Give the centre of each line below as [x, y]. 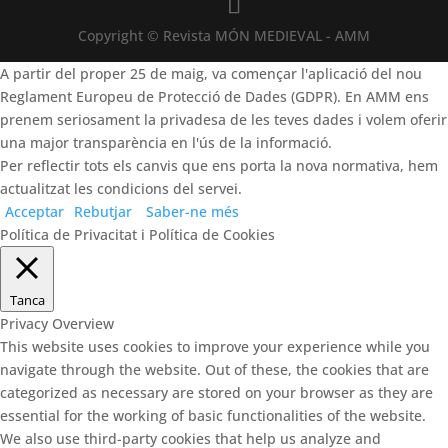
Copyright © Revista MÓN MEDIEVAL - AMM [223, 35]
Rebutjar [103, 211]
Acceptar [34, 211]
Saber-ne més [192, 211]
